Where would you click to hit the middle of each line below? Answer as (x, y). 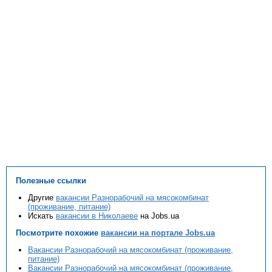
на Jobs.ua (158, 216)
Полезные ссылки (51, 181)
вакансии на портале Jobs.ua (158, 233)
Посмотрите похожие (58, 233)
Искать (42, 216)
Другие (42, 198)
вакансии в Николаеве (97, 216)
